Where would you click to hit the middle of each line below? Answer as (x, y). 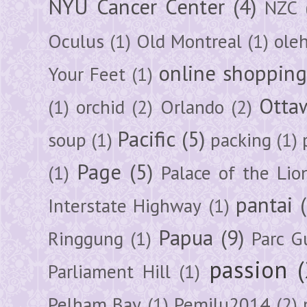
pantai (265, 205)
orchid (101, 107)
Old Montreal (189, 41)
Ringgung (86, 238)
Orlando (192, 107)
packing (241, 139)
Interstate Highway (125, 205)
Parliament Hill (109, 271)
